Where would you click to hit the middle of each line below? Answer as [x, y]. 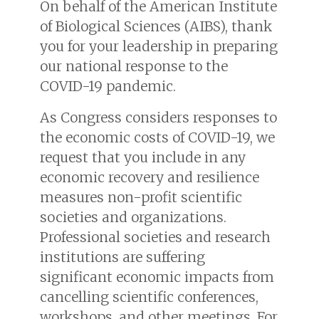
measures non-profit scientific [141, 197]
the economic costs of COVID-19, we [157, 137]
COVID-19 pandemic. [108, 86]
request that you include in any [143, 157]
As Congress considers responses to [158, 117]
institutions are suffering [122, 257]
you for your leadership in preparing [159, 46]
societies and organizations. [133, 217]
